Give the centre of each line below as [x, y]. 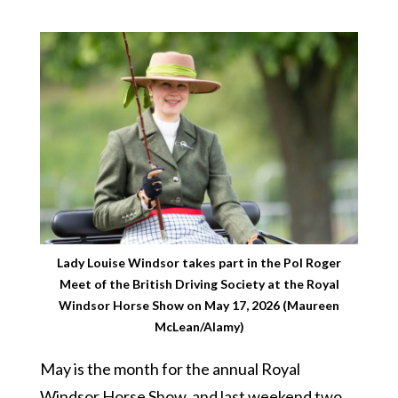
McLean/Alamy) [199, 326]
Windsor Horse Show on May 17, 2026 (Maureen [199, 305]
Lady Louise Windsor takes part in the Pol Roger [199, 262]
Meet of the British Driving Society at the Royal [199, 283]
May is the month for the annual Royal [170, 368]
